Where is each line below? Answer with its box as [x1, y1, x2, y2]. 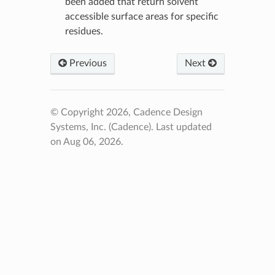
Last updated [155, 122, 212, 132]
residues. [64, 26, 103, 36]
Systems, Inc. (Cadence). [50, 122, 156, 132]
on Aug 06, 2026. [50, 136, 123, 147]
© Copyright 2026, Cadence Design [50, 107, 203, 117]
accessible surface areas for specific [64, 11, 219, 21]
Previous [66, 58, 107, 68]
